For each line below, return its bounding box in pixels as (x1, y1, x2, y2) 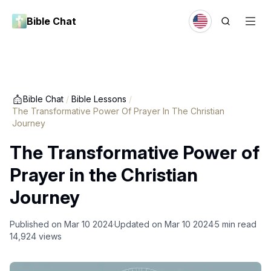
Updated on (114, 219, 162, 229)
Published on (10, 219, 62, 229)
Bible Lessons (71, 94, 126, 104)
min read (222, 219, 256, 229)
